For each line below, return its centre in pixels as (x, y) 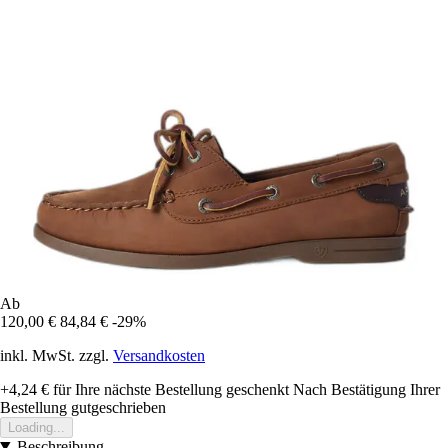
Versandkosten (159, 355)
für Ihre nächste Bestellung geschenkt (169, 389)
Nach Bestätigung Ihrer (366, 389)
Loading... (36, 427)
